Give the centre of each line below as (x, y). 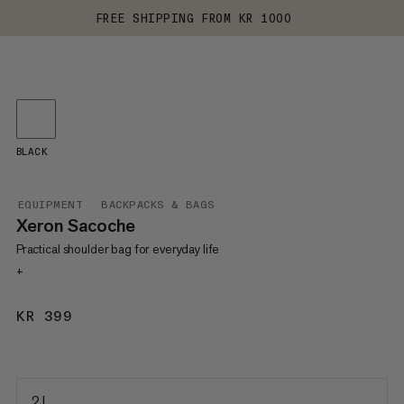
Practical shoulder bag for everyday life (118, 249)
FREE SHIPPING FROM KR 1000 (194, 18)
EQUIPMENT (50, 205)
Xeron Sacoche (75, 225)
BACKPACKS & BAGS (158, 205)
